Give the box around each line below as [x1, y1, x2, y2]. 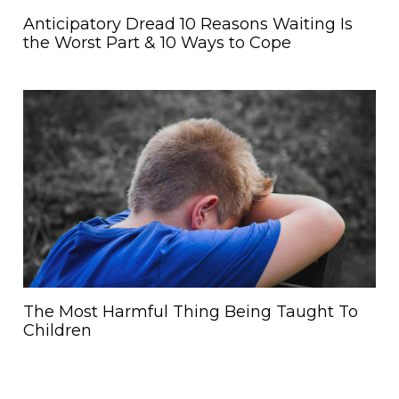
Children [23, 321, 92, 341]
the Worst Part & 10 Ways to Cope [23, 32, 291, 53]
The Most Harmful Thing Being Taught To [23, 302, 358, 322]
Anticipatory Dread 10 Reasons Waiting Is [23, 13, 353, 34]
